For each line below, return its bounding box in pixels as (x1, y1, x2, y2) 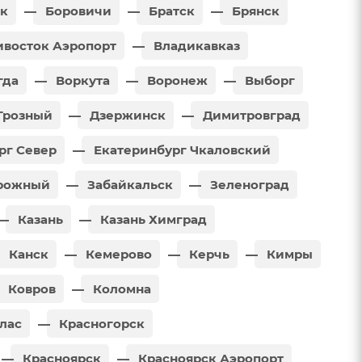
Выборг (242, 72, 295, 88)
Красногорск (56, 315, 145, 331)
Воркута (53, 72, 110, 88)
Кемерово (82, 246, 152, 262)
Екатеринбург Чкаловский (90, 141, 271, 158)
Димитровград (200, 107, 301, 123)
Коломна (90, 280, 151, 297)
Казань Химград (97, 211, 207, 227)
